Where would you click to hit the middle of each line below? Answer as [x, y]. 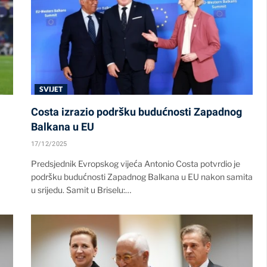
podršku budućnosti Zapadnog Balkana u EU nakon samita [142, 177]
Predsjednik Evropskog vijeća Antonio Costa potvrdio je [135, 164]
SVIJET [51, 89]
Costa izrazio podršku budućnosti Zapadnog [136, 112]
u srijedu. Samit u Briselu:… [81, 190]
